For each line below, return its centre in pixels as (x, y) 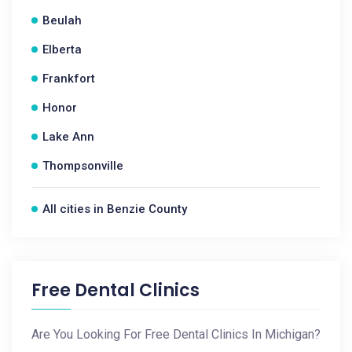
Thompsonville (83, 166)
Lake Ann (68, 137)
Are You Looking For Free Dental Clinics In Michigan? (176, 334)
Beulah (62, 20)
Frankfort (69, 79)
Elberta (62, 49)
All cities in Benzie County (115, 209)
